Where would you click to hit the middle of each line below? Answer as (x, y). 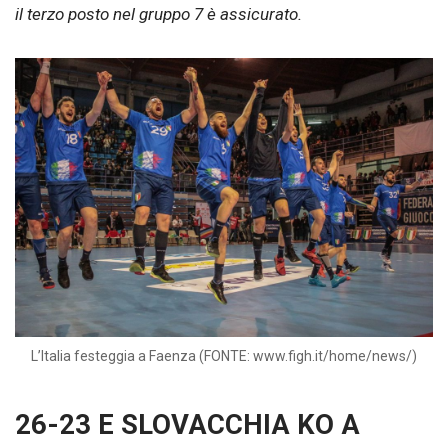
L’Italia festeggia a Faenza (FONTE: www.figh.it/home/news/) (224, 356)
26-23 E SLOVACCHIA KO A (187, 425)
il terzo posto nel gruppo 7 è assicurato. (158, 14)
